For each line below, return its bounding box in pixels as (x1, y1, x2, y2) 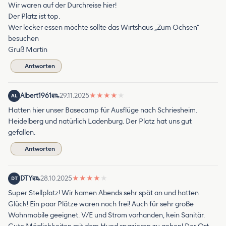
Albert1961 (20, 91, 51, 99)
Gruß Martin (8, 45, 47, 54)
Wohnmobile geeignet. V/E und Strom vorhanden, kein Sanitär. (8, 210, 205, 219)
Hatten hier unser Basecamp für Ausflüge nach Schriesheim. (8, 105, 197, 115)
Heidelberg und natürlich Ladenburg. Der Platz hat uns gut (8, 117, 192, 126)
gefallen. (8, 128, 35, 137)
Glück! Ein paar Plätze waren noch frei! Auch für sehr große (8, 199, 194, 208)
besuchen (8, 34, 39, 43)
